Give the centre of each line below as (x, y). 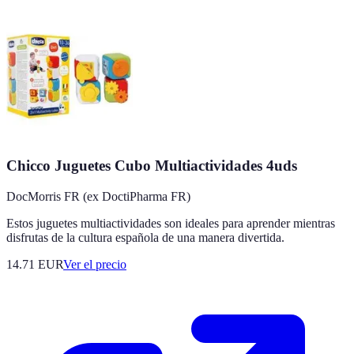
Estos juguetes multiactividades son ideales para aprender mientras (171, 224)
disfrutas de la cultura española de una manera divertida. (145, 238)
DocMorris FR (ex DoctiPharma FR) (98, 197)
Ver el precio (95, 265)
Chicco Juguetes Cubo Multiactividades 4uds (152, 166)
